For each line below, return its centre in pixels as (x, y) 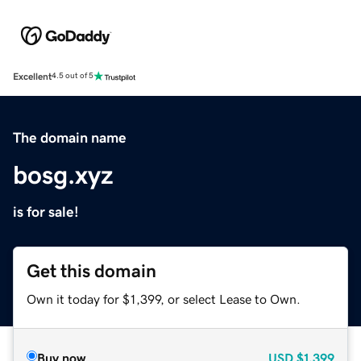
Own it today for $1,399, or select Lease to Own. (164, 299)
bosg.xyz (63, 174)
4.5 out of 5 (73, 76)
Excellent (32, 76)
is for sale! (46, 212)
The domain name (70, 137)
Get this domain (91, 271)
